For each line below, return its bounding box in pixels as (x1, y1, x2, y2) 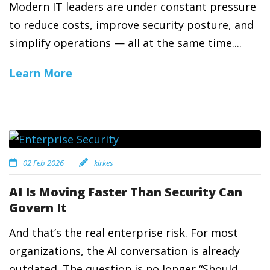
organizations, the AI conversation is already (9, 243, 240, 258)
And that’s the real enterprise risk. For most (9, 225, 238, 240)
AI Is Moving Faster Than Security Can (9, 184, 242, 200)
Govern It (9, 199, 67, 216)
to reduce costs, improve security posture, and (9, 17, 254, 32)
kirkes (94, 157, 113, 168)
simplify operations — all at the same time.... (9, 36, 242, 50)
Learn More (9, 66, 72, 80)
